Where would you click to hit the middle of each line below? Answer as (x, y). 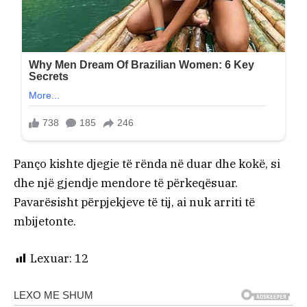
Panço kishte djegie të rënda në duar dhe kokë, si (147, 163)
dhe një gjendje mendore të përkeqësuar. (126, 183)
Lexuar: (51, 259)
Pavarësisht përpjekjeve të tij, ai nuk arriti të (134, 202)
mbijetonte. (45, 221)
